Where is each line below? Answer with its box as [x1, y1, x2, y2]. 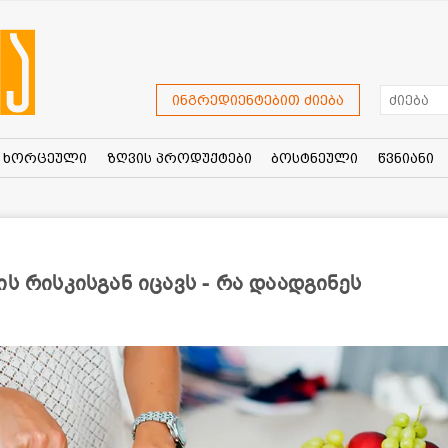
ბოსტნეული [271, 149, 359, 166]
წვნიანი [377, 149, 434, 166]
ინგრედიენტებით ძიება [172, 92, 344, 109]
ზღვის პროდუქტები [106, 149, 252, 166]
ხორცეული [2, 149, 87, 166]
